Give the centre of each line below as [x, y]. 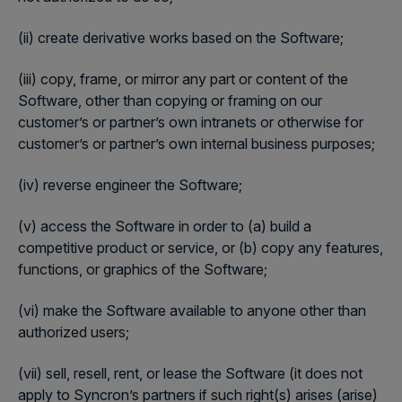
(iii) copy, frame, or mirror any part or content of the [183, 79]
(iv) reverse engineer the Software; [130, 185]
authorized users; [74, 332]
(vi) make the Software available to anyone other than [192, 310]
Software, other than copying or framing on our [170, 100]
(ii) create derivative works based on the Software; [181, 38]
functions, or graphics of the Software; [143, 269]
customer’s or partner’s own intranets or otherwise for [191, 122]
